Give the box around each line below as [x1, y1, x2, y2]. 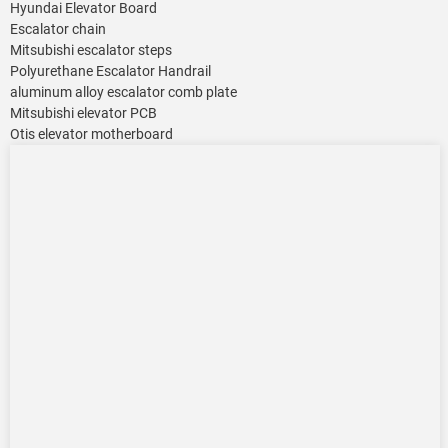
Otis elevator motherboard [10, 126, 173, 143]
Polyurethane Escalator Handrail [10, 63, 211, 80]
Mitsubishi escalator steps [10, 42, 172, 59]
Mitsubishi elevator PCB [10, 105, 157, 122]
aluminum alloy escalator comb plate [10, 84, 237, 101]
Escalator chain [10, 21, 106, 38]
